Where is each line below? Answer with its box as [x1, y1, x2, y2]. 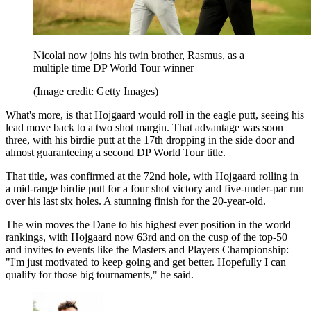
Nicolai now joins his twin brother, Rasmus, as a [33, 49, 244, 61]
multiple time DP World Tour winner [33, 61, 194, 74]
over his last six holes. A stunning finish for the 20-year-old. [6, 194, 266, 207]
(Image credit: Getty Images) [33, 85, 158, 97]
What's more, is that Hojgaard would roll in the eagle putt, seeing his [6, 108, 304, 121]
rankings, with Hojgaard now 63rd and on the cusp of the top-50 [6, 230, 287, 243]
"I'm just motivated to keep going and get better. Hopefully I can [6, 255, 286, 268]
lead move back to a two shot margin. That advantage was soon [6, 121, 283, 133]
